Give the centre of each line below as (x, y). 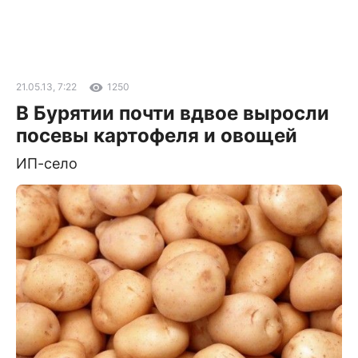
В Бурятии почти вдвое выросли (173, 113)
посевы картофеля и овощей (157, 135)
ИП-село (47, 163)
